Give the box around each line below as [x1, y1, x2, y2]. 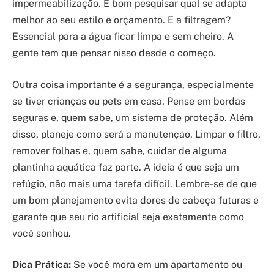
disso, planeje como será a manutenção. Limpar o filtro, [12, 128, 261, 140]
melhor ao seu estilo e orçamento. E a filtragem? [12, 14, 231, 26]
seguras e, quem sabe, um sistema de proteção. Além [12, 111, 253, 124]
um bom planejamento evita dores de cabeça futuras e [12, 194, 259, 206]
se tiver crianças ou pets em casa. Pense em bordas [12, 95, 245, 107]
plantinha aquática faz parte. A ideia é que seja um [12, 161, 239, 173]
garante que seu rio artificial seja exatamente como [12, 210, 244, 223]
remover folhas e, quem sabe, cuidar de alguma [12, 144, 227, 157]
